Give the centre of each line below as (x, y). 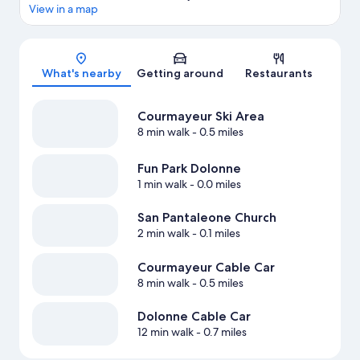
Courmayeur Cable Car (206, 267)
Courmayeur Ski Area (200, 117)
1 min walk (162, 184)
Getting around (180, 74)
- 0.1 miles (215, 233)
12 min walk (165, 332)
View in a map (63, 9)
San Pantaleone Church (207, 218)
